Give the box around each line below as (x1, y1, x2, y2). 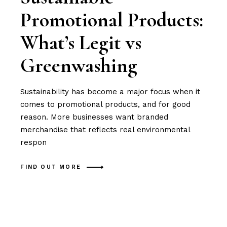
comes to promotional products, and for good (20, 99, 191, 109)
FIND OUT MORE (20, 164, 81, 171)
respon (20, 137, 47, 147)
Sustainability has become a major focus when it (20, 87, 201, 96)
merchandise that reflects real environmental (20, 125, 191, 134)
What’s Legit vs (20, 30, 142, 55)
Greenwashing (20, 53, 138, 78)
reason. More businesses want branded (20, 112, 169, 122)
